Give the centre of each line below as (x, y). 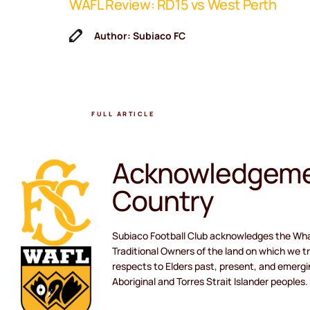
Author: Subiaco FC (140, 35)
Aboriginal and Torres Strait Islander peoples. (210, 281)
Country (163, 200)
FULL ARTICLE (123, 114)
